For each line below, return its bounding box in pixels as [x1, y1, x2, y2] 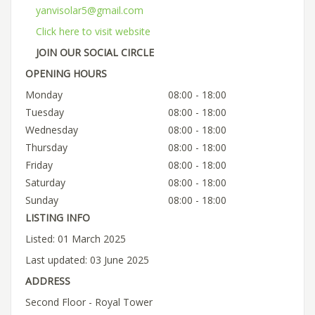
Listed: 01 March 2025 [25, 231, 126, 245]
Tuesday [25, 105, 64, 119]
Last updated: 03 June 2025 [25, 252, 149, 266]
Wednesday [25, 122, 78, 136]
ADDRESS [25, 274, 70, 288]
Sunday [25, 193, 58, 207]
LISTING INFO [25, 210, 90, 224]
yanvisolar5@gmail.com [36, 3, 143, 17]
